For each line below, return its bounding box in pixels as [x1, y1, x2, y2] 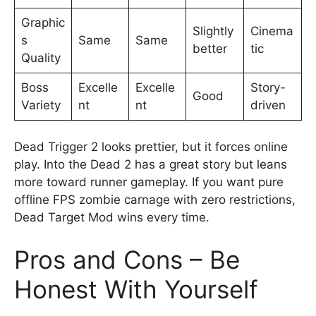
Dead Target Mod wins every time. [14, 210, 209, 224]
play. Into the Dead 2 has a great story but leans [14, 157, 287, 171]
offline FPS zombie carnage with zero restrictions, [14, 193, 296, 207]
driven [250, 97, 286, 112]
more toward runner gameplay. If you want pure [14, 175, 284, 189]
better [192, 41, 227, 56]
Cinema [250, 23, 293, 38]
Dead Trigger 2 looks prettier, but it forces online [14, 140, 288, 154]
